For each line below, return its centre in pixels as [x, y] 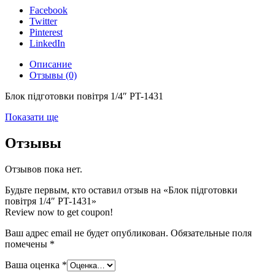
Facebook [48, 10]
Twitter [43, 21]
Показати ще [32, 117]
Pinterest [46, 33]
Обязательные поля [211, 233]
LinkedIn [47, 44]
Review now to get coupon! [59, 212]
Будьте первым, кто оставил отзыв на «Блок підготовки [121, 190]
